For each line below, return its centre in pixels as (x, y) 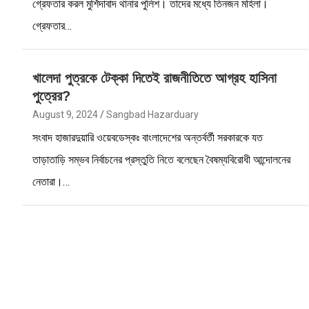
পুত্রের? (51, 96)
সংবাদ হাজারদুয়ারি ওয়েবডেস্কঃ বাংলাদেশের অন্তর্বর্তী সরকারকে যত (148, 137)
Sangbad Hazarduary (152, 114)
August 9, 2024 (65, 114)
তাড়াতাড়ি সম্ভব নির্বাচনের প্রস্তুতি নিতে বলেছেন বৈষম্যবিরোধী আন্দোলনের (161, 159)
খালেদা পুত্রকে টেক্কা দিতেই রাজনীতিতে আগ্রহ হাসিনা (154, 78)
